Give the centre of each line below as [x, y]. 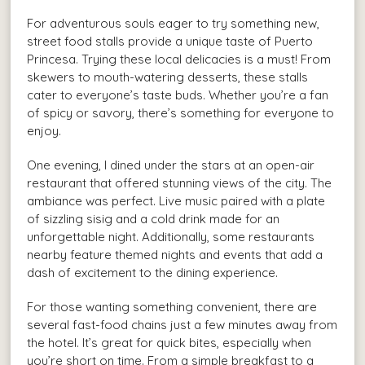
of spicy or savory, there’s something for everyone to [181, 112]
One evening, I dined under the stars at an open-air [171, 165]
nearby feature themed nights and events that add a [175, 254]
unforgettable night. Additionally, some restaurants [171, 236]
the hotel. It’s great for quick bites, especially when [169, 342]
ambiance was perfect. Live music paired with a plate [176, 200]
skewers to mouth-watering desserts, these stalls [168, 77]
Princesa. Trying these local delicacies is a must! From [179, 59]
